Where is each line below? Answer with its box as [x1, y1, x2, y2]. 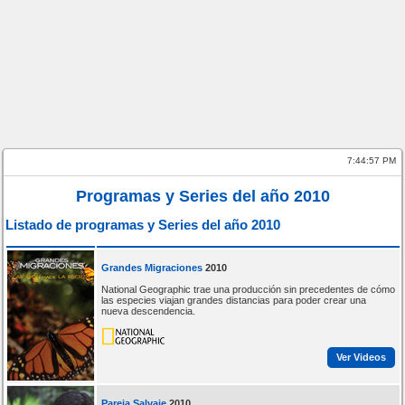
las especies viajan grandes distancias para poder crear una [100, 294, 366, 306]
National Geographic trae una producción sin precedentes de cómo [100, 283, 395, 295]
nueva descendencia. [100, 305, 195, 316]
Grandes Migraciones [100, 261, 202, 273]
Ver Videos [335, 352, 386, 363]
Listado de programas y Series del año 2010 [5, 217, 281, 233]
